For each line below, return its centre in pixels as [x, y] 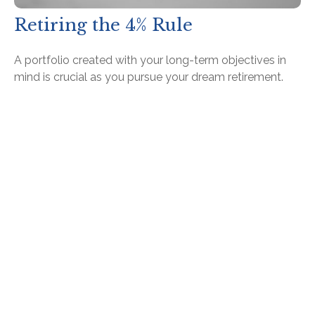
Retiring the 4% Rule [103, 25]
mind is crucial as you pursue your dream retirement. [149, 77]
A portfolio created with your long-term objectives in [150, 60]
